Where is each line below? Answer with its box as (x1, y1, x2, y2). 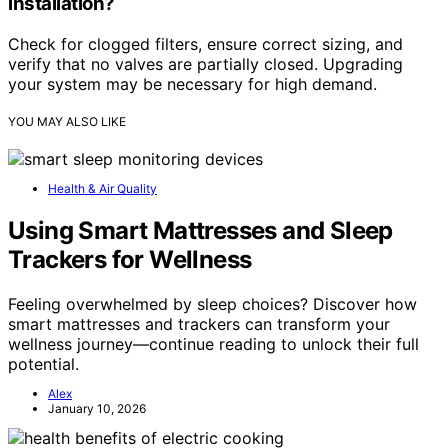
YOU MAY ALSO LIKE (8, 113, 126, 129)
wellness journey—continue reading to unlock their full (8, 333, 419, 354)
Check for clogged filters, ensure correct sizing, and (8, 33, 403, 54)
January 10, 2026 (48, 400, 146, 416)
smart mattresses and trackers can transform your (8, 313, 390, 334)
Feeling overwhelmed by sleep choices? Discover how (8, 293, 417, 314)
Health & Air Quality (48, 180, 157, 196)
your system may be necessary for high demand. (8, 73, 377, 94)
